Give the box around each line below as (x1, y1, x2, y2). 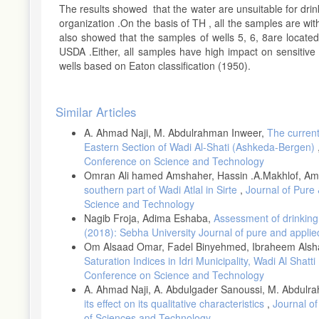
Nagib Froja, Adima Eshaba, (84, 211, 214, 226)
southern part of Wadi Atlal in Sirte (84, 182, 240, 197)
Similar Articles (56, 103, 136, 121)
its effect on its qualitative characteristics (84, 296, 267, 311)
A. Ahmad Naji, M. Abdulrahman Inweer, (84, 125, 267, 140)
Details (55, 111, 103, 135)
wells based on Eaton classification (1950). (59, 58, 253, 73)
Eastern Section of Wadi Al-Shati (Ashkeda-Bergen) (84, 140, 318, 155)
